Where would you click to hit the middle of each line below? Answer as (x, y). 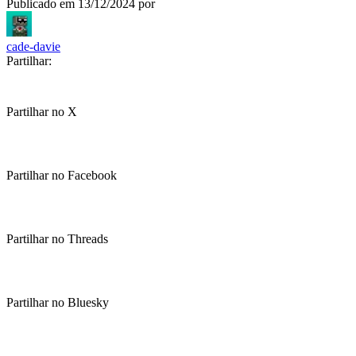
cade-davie (33, 46)
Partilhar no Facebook (62, 175)
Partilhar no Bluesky (58, 302)
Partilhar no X (42, 112)
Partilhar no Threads (57, 239)
